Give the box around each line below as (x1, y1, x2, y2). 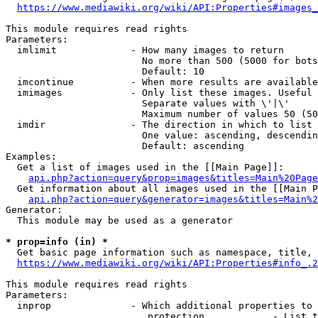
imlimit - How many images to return (6, 45, 284, 55)
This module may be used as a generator (6, 215, 233, 226)
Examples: (6, 151, 57, 162)
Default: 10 (6, 66, 204, 77)
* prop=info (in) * (6, 236, 108, 247)
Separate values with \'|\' (6, 98, 290, 109)
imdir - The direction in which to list (6, 119, 312, 130)
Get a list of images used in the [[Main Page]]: (6, 162, 284, 172)
